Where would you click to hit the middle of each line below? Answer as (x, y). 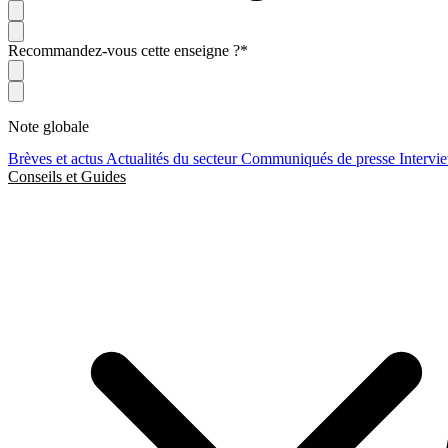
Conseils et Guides (67, 176)
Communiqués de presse (320, 158)
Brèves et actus (57, 158)
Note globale (48, 127)
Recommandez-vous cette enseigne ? (124, 51)
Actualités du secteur (173, 158)
